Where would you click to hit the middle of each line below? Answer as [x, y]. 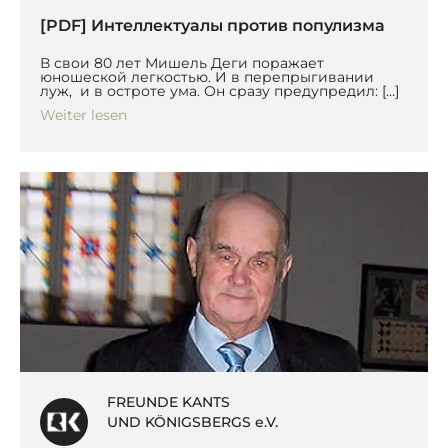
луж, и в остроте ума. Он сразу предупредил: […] [219, 91]
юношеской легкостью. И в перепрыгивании [207, 77]
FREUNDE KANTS [169, 402]
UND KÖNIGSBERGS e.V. [193, 422]
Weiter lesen [83, 115]
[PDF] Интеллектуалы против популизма [212, 25]
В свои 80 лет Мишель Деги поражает [182, 63]
